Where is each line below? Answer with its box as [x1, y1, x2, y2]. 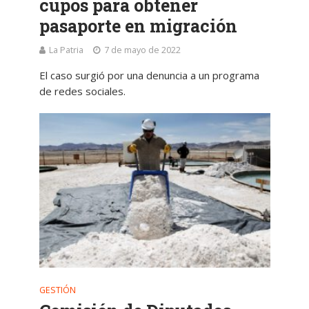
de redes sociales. [39, 84, 126, 99]
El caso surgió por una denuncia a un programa [39, 68, 259, 83]
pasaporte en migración [39, 14, 237, 38]
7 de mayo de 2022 [103, 44, 181, 57]
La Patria [48, 44, 83, 57]
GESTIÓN [39, 283, 76, 296]
